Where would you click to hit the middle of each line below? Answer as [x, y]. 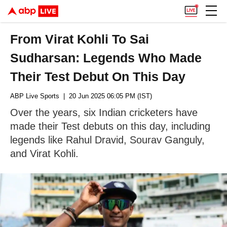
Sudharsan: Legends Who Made [106, 58]
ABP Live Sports [35, 96]
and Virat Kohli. [44, 154]
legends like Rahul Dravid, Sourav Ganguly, [107, 140]
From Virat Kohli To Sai [80, 39]
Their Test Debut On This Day [98, 77]
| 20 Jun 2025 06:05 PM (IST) [106, 96]
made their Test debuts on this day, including [110, 126]
